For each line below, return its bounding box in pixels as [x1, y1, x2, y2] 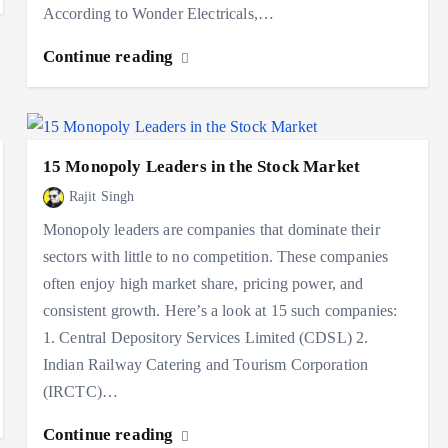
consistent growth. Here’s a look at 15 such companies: [42, 302, 398, 320]
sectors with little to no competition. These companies [42, 248, 389, 266]
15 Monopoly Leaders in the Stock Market [42, 157, 361, 177]
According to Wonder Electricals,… [42, 5, 275, 23]
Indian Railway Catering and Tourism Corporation [42, 356, 369, 374]
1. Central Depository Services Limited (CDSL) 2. [42, 329, 369, 347]
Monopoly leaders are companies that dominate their [42, 221, 380, 239]
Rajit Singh [68, 189, 135, 205]
